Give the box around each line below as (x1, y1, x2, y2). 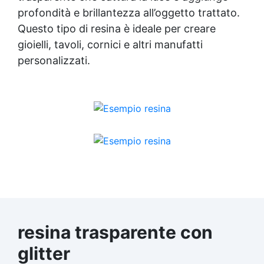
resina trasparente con (18, 221, 213, 243)
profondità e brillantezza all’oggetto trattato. (18, 6, 240, 19)
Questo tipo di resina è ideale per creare (18, 22, 216, 35)
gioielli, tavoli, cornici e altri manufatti (18, 38, 203, 51)
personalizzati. (18, 54, 90, 67)
